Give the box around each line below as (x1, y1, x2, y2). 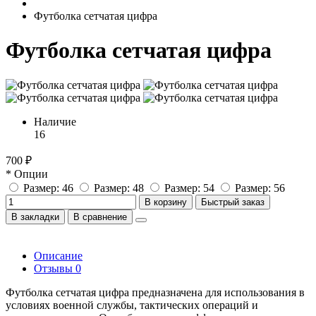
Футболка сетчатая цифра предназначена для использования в (6, 286, 305, 298)
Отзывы (34, 262, 75, 274)
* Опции (6, 167, 48, 180)
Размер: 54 (164, 181, 214, 194)
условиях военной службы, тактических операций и (6, 298, 258, 311)
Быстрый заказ (201, 196, 265, 207)
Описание (34, 249, 83, 262)
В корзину (145, 196, 187, 207)
